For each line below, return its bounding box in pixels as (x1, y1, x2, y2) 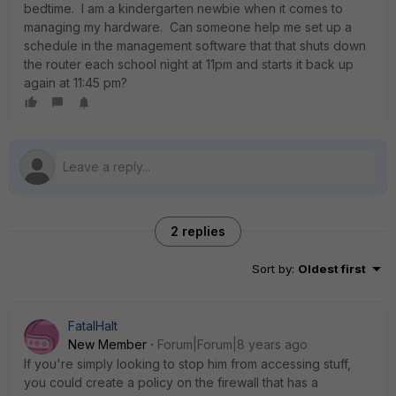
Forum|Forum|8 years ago (157, 337, 308, 352)
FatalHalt (68, 318, 118, 333)
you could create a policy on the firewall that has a (24, 375, 318, 390)
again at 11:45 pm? (24, 75, 127, 90)
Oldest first (298, 262, 366, 276)
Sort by (252, 262, 292, 276)
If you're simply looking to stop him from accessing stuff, (24, 356, 351, 371)
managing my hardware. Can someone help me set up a (24, 19, 352, 34)
